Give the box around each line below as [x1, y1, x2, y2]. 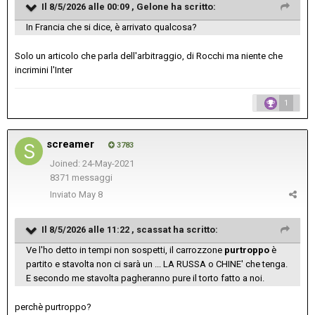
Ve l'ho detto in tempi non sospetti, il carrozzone [26, 244, 224, 255]
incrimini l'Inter [15, 64, 75, 75]
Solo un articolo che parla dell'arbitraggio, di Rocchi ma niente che [15, 50, 283, 61]
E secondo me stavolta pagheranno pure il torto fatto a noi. [26, 272, 264, 283]
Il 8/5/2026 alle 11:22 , [41, 224, 136, 235]
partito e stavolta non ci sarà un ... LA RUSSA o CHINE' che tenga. [26, 258, 288, 269]
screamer [46, 137, 94, 150]
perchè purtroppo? [15, 301, 91, 312]
